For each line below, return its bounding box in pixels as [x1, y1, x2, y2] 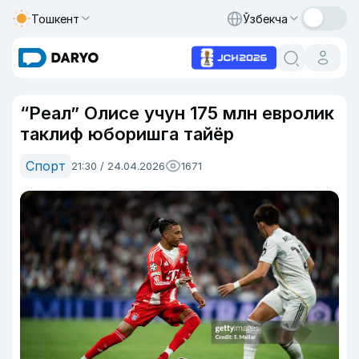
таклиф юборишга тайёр [20, 123, 234, 144]
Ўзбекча [243, 11, 288, 26]
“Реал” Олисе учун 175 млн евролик [20, 103, 334, 123]
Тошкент [31, 11, 79, 26]
